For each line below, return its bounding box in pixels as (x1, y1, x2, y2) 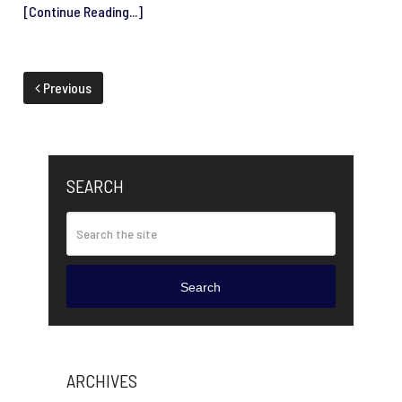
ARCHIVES (66, 370, 137, 392)
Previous (40, 78, 92, 96)
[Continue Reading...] (23, 2, 144, 20)
